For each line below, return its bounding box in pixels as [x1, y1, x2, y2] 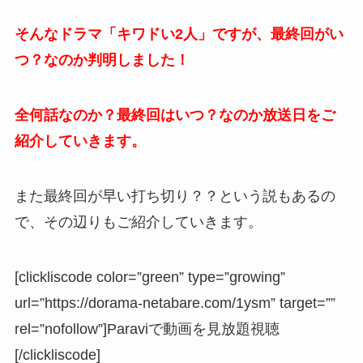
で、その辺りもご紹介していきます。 [14, 213, 263, 230]
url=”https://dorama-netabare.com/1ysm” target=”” [14, 294, 335, 311]
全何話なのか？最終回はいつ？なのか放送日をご [14, 106, 335, 123]
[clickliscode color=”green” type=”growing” [14, 268, 285, 285]
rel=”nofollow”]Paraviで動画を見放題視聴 [14, 320, 280, 337]
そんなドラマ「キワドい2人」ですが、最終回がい [14, 26, 344, 43]
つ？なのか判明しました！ [14, 52, 190, 69]
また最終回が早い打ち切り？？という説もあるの [14, 187, 335, 204]
